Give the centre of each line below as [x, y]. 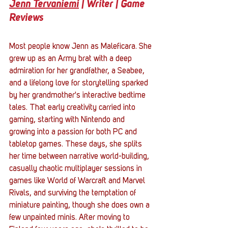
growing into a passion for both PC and [74, 132]
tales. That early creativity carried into [73, 108]
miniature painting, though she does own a [80, 205]
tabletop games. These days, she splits [77, 144]
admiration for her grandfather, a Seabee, [78, 71]
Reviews [26, 18]
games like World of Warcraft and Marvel [78, 181]
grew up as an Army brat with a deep [72, 59]
